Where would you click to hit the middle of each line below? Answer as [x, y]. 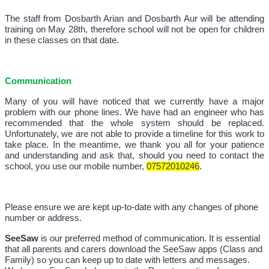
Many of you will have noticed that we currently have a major [134, 102]
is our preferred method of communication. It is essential [150, 239]
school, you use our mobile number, [76, 167]
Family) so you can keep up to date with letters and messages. [127, 260]
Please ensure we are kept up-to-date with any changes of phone [131, 207]
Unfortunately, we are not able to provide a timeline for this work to [134, 134]
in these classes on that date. [62, 41]
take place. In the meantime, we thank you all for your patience [134, 145]
